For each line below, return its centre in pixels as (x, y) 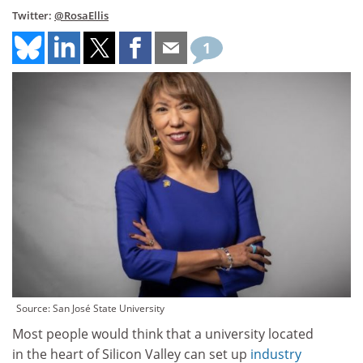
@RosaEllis (81, 15)
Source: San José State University (90, 309)
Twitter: (33, 15)
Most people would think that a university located (163, 334)
